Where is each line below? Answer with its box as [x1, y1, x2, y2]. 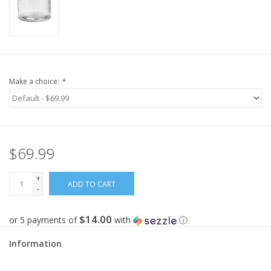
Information [9, 238, 62, 250]
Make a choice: [9, 76, 61, 87]
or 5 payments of [9, 214, 79, 226]
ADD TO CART [68, 179, 116, 190]
